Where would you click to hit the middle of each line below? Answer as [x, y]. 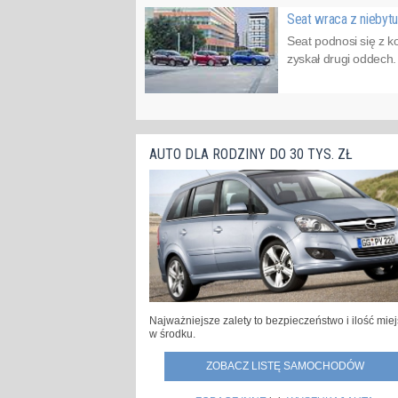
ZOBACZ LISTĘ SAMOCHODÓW [285, 366]
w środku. [172, 334]
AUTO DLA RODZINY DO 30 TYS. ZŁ [251, 155]
